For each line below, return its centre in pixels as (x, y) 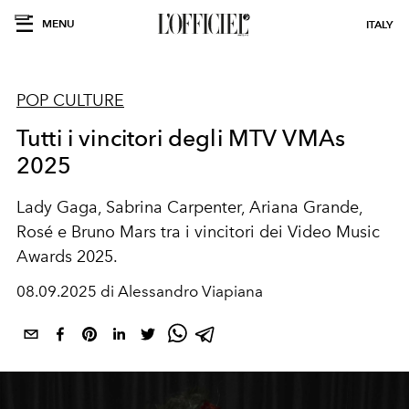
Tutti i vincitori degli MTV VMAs (181, 138)
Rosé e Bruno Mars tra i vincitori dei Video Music (198, 232)
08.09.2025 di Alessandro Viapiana (140, 291)
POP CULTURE (70, 100)
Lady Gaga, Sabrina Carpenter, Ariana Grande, (189, 207)
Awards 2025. (67, 257)
